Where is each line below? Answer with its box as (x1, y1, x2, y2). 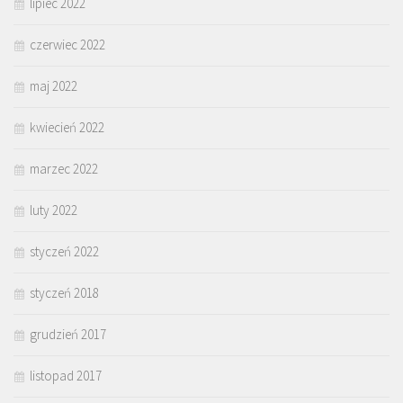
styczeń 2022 (30, 243, 99, 261)
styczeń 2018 (30, 284, 99, 302)
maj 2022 (30, 77, 77, 95)
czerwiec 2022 (30, 36, 105, 54)
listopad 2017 (30, 367, 102, 385)
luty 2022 (30, 201, 77, 219)
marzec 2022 (30, 160, 98, 178)
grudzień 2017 (30, 326, 106, 344)
